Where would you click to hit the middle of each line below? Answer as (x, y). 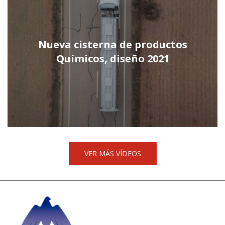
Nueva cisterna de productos (113, 44)
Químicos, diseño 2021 (113, 59)
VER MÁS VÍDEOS (113, 153)
